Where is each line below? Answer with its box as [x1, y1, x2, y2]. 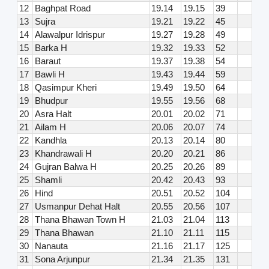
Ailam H [34, 121, 66, 132]
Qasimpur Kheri [34, 82, 97, 92]
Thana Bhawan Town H [34, 214, 125, 225]
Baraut [34, 55, 61, 66]
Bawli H [34, 68, 65, 79]
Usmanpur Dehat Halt [34, 201, 120, 211]
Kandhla [34, 134, 67, 145]
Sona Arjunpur [34, 253, 90, 264]
